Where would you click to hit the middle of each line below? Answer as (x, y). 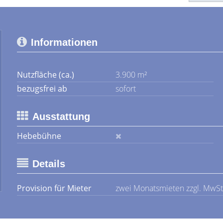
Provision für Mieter (54, 188)
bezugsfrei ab (42, 89)
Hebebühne (39, 136)
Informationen (64, 42)
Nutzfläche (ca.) (46, 75)
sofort (125, 89)
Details (49, 164)
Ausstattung (61, 116)
